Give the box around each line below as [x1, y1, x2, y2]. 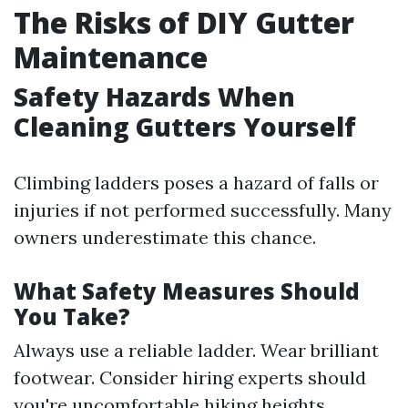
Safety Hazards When [14, 79, 295, 114]
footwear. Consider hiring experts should [14, 366, 366, 389]
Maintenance [14, 37, 208, 76]
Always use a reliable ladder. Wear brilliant [14, 339, 379, 362]
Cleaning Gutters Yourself [14, 109, 356, 144]
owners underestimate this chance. [14, 226, 316, 249]
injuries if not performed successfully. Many [14, 199, 392, 221]
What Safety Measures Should [14, 276, 360, 306]
